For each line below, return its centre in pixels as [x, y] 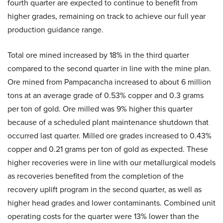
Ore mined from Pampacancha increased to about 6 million [109, 82]
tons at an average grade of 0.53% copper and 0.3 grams [106, 95]
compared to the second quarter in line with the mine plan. [109, 68]
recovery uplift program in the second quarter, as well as [105, 189]
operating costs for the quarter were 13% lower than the [103, 216]
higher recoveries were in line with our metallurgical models [111, 163]
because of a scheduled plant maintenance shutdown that [108, 122]
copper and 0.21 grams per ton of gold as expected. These [108, 149]
